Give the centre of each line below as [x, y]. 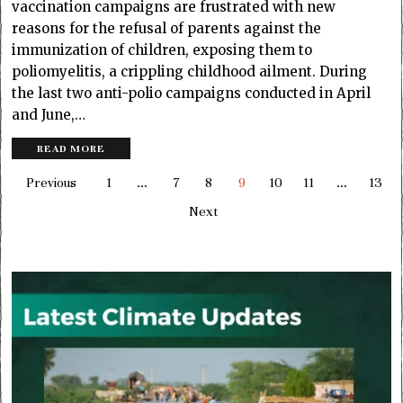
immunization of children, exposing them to [162, 50]
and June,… [49, 115]
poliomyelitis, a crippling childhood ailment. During [190, 72]
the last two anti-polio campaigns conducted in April [192, 94]
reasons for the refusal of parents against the [167, 29]
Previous [52, 182]
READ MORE [72, 149]
